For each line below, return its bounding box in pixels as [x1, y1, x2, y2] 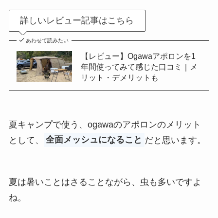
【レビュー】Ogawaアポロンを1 [80, 52, 196, 61]
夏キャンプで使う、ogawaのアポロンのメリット [8, 119, 201, 129]
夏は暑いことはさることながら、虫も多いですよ [8, 177, 201, 187]
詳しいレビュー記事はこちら [20, 16, 134, 26]
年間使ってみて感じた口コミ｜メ [80, 62, 198, 72]
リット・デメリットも [80, 73, 159, 82]
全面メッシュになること [46, 135, 143, 145]
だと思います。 [144, 135, 206, 145]
